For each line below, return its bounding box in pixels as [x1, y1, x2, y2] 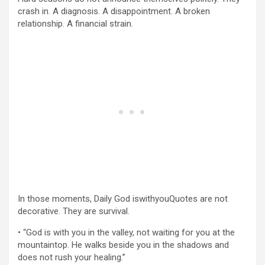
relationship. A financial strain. [18, 18, 133, 29]
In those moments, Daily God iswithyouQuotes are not [18, 193, 228, 204]
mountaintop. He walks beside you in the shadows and [18, 240, 229, 250]
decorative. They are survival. [18, 206, 130, 216]
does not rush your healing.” [18, 252, 125, 263]
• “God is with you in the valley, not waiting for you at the [18, 227, 235, 238]
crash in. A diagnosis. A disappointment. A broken [18, 6, 210, 17]
